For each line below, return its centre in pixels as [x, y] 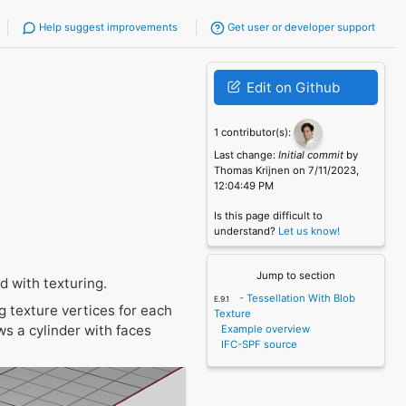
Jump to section [296, 275]
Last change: [246, 155]
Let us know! [309, 231]
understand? [246, 231]
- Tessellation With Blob [295, 298]
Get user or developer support [300, 27]
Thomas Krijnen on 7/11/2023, [287, 171]
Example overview [265, 329]
